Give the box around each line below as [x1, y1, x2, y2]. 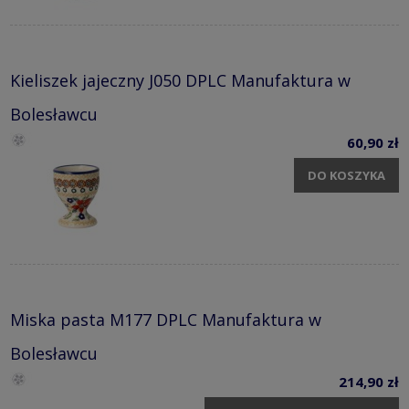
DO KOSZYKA [308, 166, 385, 184]
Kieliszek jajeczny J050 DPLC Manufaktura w [10, 69, 351, 92]
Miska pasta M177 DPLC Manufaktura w [10, 309, 321, 331]
